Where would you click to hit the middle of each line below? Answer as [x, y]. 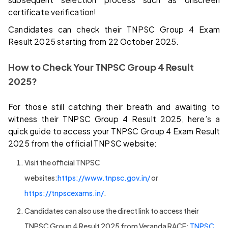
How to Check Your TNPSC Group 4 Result [101, 67]
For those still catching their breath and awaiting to [114, 106]
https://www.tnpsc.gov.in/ [104, 177]
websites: [41, 177]
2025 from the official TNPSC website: [83, 143]
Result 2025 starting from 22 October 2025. [94, 41]
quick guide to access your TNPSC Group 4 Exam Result [114, 131]
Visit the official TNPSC [62, 162]
